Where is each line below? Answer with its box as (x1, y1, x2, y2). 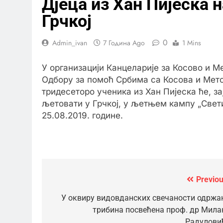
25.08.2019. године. (42, 110, 123, 120)
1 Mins (182, 38, 201, 48)
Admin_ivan (52, 38, 87, 48)
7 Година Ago (103, 38, 145, 48)
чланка (51, 193, 92, 207)
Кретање (51, 175, 102, 189)
